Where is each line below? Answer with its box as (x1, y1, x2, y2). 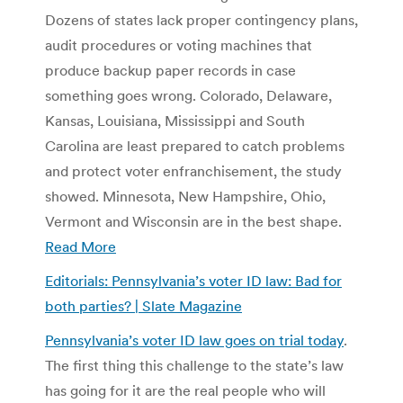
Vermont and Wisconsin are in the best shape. (45, 211, 342, 230)
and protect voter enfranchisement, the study (45, 161, 342, 180)
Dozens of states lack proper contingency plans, (45, 10, 358, 29)
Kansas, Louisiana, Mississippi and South (45, 111, 305, 130)
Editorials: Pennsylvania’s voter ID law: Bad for (45, 271, 342, 290)
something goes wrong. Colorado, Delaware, (45, 85, 332, 104)
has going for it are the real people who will (45, 381, 326, 399)
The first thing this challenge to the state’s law (45, 355, 344, 374)
